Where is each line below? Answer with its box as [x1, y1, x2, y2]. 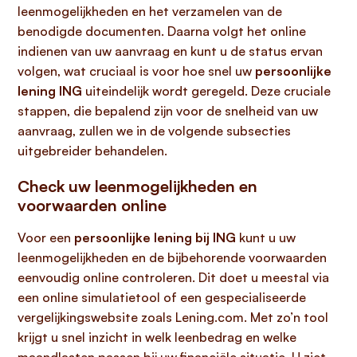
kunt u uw [236, 229, 296, 245]
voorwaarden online [18, 195, 167, 215]
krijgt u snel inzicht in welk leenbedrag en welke [18, 329, 296, 345]
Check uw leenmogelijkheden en [18, 176, 257, 196]
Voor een [18, 229, 74, 245]
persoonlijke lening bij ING [74, 229, 236, 245]
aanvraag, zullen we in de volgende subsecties [18, 123, 291, 139]
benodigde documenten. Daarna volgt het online [18, 23, 306, 39]
